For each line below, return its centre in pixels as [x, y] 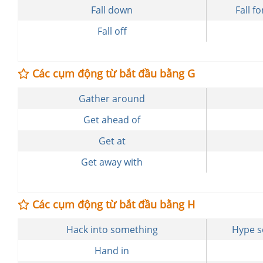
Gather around [112, 99]
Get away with [112, 162]
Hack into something [112, 230]
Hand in [112, 251]
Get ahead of [112, 120]
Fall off [112, 31]
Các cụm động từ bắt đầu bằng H [112, 204]
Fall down [112, 10]
